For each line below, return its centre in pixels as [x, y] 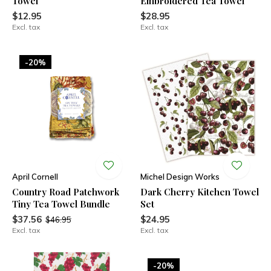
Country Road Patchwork [66, 191]
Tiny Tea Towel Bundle [61, 204]
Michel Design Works [180, 176]
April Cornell [35, 176]
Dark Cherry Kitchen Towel [199, 191]
